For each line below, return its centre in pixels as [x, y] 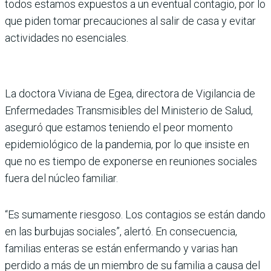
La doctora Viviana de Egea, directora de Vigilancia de [130, 93]
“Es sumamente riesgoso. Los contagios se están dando [135, 214]
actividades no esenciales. [67, 38]
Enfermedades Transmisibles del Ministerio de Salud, [129, 110]
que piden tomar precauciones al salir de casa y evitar [130, 21]
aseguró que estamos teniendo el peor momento [119, 127]
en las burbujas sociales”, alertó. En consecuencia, [121, 231]
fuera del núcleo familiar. [61, 178]
